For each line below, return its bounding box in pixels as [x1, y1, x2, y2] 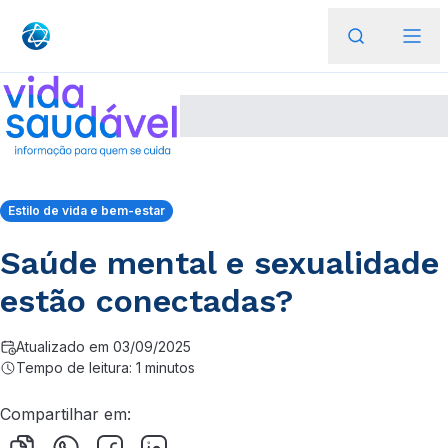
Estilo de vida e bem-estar [8, 203, 165, 218]
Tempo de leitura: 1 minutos [16, 359, 195, 376]
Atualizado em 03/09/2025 [16, 338, 191, 355]
